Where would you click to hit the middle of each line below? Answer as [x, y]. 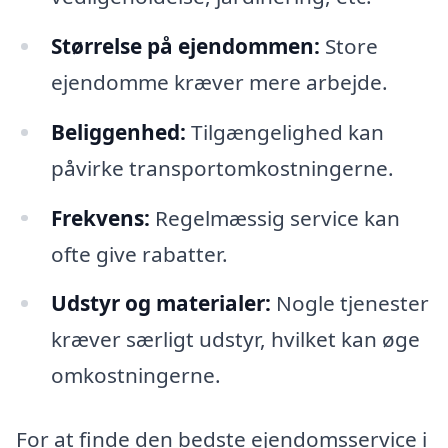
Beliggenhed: [118, 131]
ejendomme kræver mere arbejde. [219, 81]
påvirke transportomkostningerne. [222, 167]
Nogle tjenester [349, 303]
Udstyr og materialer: [160, 303]
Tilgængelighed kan [284, 131]
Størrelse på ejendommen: [185, 45]
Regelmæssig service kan [274, 217]
